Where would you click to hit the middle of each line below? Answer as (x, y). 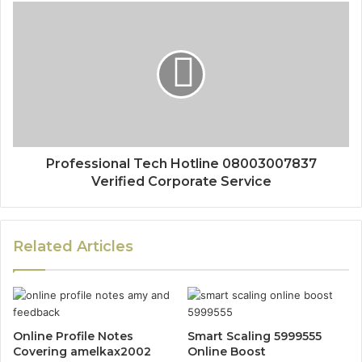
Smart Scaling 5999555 (255, 336)
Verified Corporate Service (181, 181)
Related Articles (73, 246)
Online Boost (227, 351)
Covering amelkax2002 (82, 351)
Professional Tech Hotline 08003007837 (181, 163)
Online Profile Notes (73, 336)
